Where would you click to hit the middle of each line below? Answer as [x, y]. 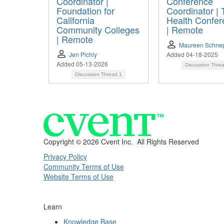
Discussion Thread [97, 74]
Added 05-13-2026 [82, 64]
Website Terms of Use [78, 177]
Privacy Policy [65, 157]
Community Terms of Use [84, 167]
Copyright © [63, 142]
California [75, 20]
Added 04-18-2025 [192, 54]
